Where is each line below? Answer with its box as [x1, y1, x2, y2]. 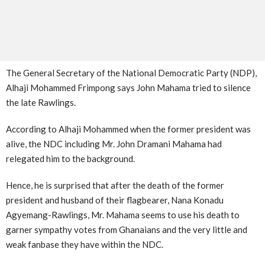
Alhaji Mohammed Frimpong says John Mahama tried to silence [6, 82, 251, 93]
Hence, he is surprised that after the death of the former [6, 179, 224, 190]
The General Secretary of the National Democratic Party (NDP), [6, 67, 257, 78]
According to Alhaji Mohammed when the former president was [6, 123, 251, 134]
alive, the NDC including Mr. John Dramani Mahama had [6, 138, 222, 149]
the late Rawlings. [6, 96, 76, 108]
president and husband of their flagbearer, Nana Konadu [6, 194, 224, 205]
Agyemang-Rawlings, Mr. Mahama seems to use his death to [6, 209, 240, 220]
